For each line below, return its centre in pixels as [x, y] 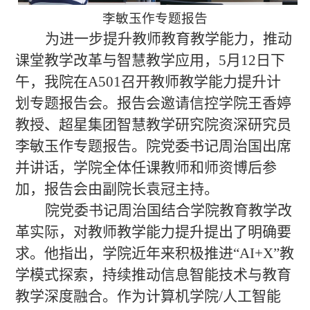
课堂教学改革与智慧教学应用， [117, 60]
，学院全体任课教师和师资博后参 [167, 167]
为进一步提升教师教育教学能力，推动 [168, 38]
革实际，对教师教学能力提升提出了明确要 [153, 231]
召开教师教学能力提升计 [201, 81]
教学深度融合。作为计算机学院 [117, 296]
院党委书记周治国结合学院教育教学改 [168, 210]
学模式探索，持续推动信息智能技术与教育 [153, 274]
